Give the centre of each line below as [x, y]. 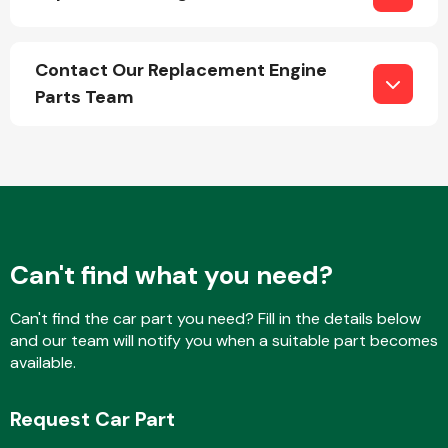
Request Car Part [92, 418]
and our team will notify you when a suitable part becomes [224, 340]
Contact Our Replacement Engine [181, 69]
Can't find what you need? [171, 274]
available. [43, 362]
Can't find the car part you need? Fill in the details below [215, 318]
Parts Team [84, 96]
